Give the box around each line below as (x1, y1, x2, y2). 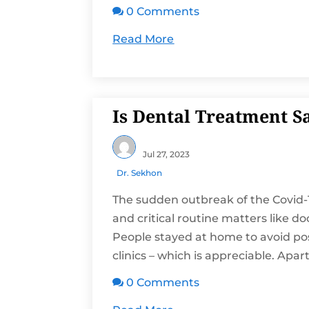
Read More (112, 32, 175, 46)
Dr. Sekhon (117, 168, 163, 179)
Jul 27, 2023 (143, 148, 190, 159)
